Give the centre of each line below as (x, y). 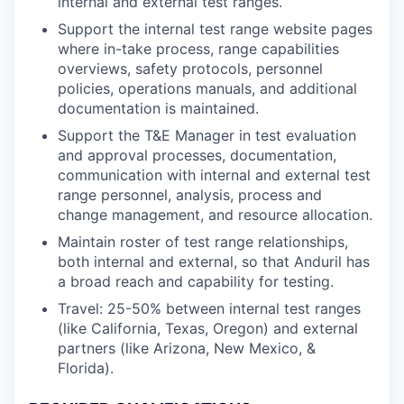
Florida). (86, 367)
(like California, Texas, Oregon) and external (208, 328)
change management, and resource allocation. (215, 214)
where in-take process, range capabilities (198, 48)
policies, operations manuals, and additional (207, 88)
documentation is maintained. (158, 108)
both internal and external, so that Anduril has (214, 261)
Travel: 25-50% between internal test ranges (209, 308)
